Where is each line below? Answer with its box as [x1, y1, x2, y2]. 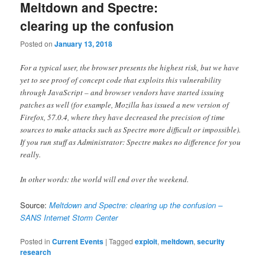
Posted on [20, 38, 55, 49]
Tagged [109, 235, 134, 246]
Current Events [52, 235, 104, 247]
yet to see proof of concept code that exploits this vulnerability [20, 75, 222, 86]
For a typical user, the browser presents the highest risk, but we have [20, 62, 240, 73]
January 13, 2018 [54, 38, 113, 50]
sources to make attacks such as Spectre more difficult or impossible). [20, 124, 241, 135]
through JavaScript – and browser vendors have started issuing [20, 87, 225, 98]
